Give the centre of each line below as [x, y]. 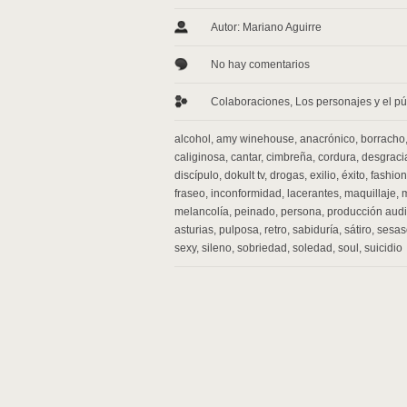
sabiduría [316, 230]
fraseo [190, 194]
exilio [323, 175]
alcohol [193, 139]
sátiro [358, 230]
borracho [383, 139]
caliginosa [200, 157]
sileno [217, 248]
